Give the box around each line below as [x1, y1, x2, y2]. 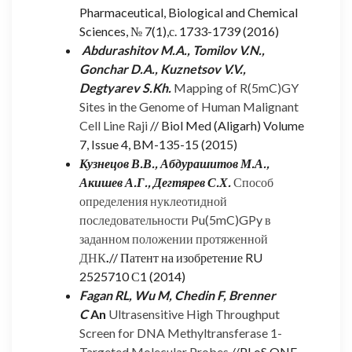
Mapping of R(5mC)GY [174, 79, 299, 95]
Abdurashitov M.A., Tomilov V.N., [79, 42, 265, 57]
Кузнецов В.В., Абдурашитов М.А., [79, 155, 269, 170]
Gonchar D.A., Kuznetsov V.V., [79, 60, 246, 76]
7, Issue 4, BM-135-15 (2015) [79, 136, 237, 152]
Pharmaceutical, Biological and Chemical [79, 4, 298, 20]
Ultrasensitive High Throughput [108, 306, 280, 321]
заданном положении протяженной [79, 230, 268, 246]
